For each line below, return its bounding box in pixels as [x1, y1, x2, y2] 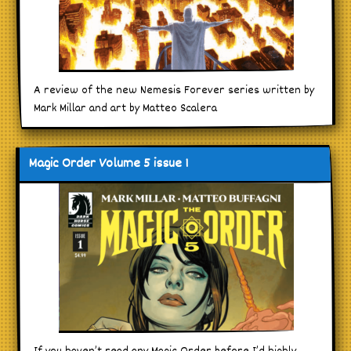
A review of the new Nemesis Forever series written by [34, 81, 314, 100]
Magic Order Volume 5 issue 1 [29, 154, 188, 175]
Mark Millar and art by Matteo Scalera [34, 100, 217, 118]
